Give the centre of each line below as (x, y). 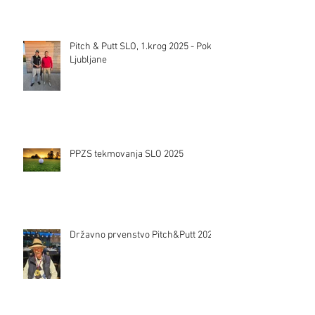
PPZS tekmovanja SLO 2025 (127, 154)
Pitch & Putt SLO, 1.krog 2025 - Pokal (144, 46)
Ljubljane (88, 60)
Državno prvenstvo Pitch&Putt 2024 (143, 235)
